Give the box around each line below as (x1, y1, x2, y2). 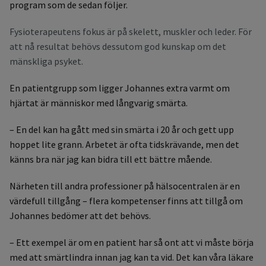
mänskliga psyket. (9, 55, 83, 67)
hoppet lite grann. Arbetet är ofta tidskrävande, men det (9, 138, 239, 150)
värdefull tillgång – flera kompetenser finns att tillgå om (9, 194, 243, 207)
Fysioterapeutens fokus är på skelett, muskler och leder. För (9, 25, 252, 37)
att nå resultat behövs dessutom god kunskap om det (9, 40, 226, 52)
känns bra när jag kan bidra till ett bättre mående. (9, 153, 212, 165)
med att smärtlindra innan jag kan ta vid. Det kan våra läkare (9, 251, 254, 263)
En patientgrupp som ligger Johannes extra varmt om (9, 81, 230, 94)
